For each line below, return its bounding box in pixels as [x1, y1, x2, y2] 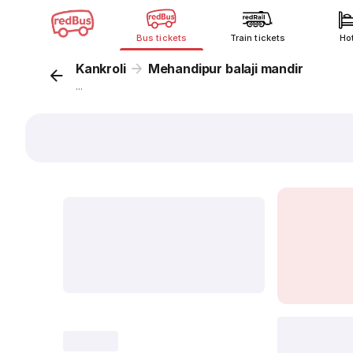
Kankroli [76, 61, 126, 76]
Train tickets [230, 32, 285, 43]
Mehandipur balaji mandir [147, 61, 303, 76]
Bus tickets [136, 32, 187, 43]
